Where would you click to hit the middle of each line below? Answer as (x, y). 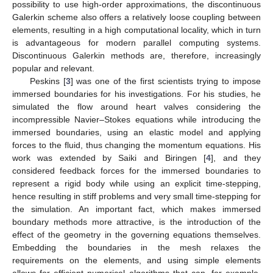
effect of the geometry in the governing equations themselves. (136, 234)
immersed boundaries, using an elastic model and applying (136, 132)
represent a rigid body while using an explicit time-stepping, (136, 183)
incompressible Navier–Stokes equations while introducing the (136, 119)
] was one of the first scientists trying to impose (166, 81)
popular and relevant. (53, 68)
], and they (236, 158)
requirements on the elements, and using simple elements (136, 260)
